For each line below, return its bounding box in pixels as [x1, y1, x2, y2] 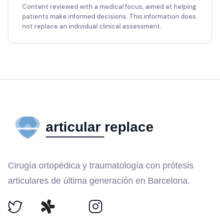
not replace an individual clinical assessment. [22, 22, 162, 30]
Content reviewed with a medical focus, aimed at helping [22, 2, 196, 11]
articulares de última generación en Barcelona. [8, 175, 190, 186]
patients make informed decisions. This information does [22, 12, 196, 21]
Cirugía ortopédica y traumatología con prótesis [8, 160, 193, 170]
